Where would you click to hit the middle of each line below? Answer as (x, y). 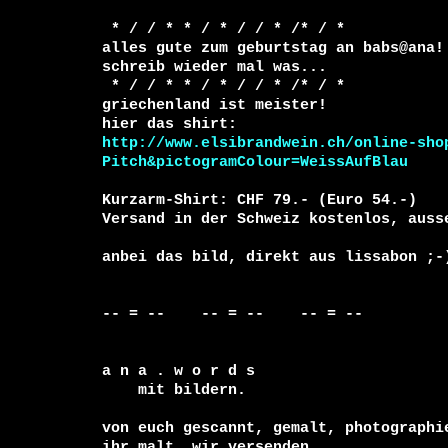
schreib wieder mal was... (214, 66)
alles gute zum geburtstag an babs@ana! (273, 47)
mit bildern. (120, 389)
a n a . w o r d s (178, 370)
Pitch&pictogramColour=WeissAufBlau (255, 161)
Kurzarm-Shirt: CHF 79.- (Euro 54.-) (259, 199)
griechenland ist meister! (214, 104)
